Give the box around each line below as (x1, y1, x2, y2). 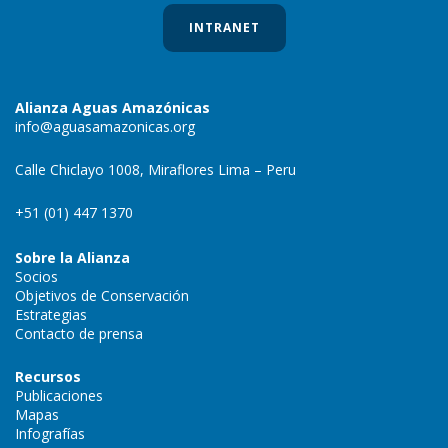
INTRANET (188, 19, 260, 37)
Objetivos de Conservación (15, 286, 189, 306)
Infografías (15, 424, 85, 444)
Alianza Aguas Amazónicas (15, 98, 210, 118)
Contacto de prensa (15, 324, 143, 344)
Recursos (15, 367, 81, 387)
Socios (15, 267, 58, 287)
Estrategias (15, 305, 87, 325)
